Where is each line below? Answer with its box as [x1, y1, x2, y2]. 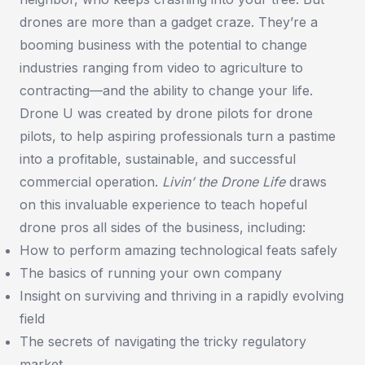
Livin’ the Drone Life [162, 174, 285, 191]
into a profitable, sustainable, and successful [20, 151, 296, 168]
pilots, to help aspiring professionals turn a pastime [20, 128, 336, 145]
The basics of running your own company [20, 265, 282, 282]
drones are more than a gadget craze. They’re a [20, 14, 318, 31]
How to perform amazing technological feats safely [20, 242, 337, 259]
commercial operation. [20, 174, 162, 191]
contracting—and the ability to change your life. [20, 82, 313, 99]
